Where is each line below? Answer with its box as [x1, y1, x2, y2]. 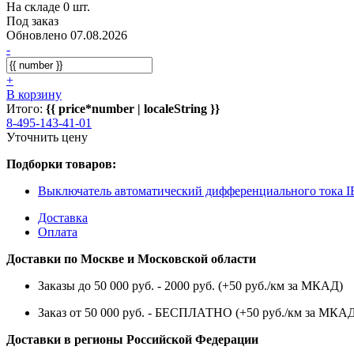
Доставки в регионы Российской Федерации [6, 332, 258, 346]
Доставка [38, 210, 88, 224]
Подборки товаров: [6, 156, 116, 171]
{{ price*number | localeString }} [46, 101, 220, 115]
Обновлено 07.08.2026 [6, 28, 127, 42]
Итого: [6, 101, 46, 115]
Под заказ [6, 13, 58, 28]
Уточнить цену [6, 130, 88, 144]
